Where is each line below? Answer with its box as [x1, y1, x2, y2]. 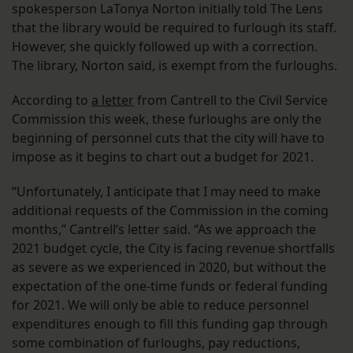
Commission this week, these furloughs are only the [12, 110, 321, 128]
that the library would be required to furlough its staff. [12, 19, 336, 37]
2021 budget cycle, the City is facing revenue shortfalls [12, 240, 335, 258]
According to [12, 91, 91, 110]
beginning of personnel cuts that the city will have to [12, 129, 325, 147]
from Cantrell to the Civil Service [134, 91, 328, 110]
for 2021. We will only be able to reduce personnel [12, 296, 309, 314]
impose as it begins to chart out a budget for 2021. [12, 148, 314, 166]
